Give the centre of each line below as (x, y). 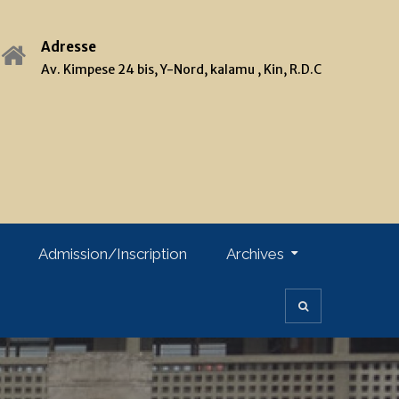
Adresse (69, 47)
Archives (255, 253)
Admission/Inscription (113, 253)
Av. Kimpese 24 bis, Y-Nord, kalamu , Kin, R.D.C (181, 69)
